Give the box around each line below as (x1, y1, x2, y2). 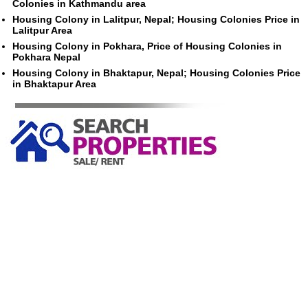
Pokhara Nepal (12, 52, 80, 63)
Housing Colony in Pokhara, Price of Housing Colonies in (12, 41, 282, 52)
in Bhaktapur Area (12, 78, 96, 90)
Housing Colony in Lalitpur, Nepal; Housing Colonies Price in (12, 14, 300, 25)
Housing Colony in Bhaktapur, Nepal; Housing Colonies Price (12, 67, 300, 79)
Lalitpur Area (12, 25, 72, 36)
